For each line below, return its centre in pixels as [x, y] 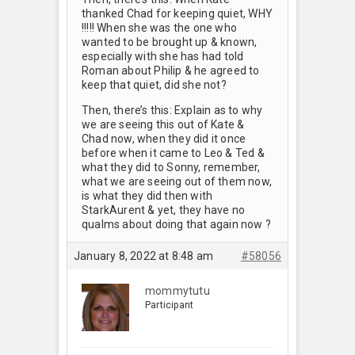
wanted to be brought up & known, [170, 42]
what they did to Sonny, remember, [171, 168]
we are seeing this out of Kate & [163, 125]
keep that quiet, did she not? [154, 85]
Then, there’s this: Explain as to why [172, 111]
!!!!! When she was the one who [159, 28]
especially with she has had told [163, 57]
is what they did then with [147, 196]
